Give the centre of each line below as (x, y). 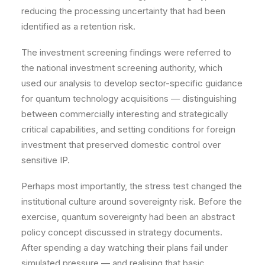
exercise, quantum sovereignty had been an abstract (128, 217)
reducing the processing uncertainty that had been (123, 11)
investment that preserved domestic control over (121, 145)
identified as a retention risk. (78, 26)
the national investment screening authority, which (122, 68)
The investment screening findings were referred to (126, 52)
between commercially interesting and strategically (125, 114)
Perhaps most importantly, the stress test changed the (132, 186)
